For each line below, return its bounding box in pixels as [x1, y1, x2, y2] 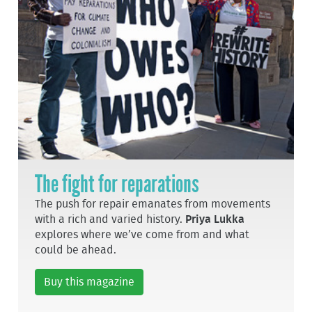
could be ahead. [35, 244, 117, 256]
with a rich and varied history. [35, 213, 186, 225]
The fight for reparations [35, 169, 200, 198]
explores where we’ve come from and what [35, 228, 250, 240]
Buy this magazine [44, 276, 135, 288]
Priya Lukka [185, 213, 245, 225]
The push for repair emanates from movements [35, 198, 271, 210]
